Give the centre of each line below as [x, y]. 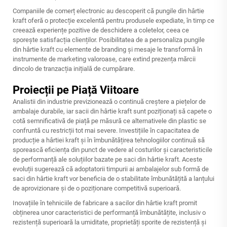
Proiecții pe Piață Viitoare [76, 90]
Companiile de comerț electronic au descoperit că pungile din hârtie [108, 11]
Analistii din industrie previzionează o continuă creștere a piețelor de [109, 102]
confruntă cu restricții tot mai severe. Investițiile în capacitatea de [106, 130]
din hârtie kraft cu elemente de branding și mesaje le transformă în [107, 49]
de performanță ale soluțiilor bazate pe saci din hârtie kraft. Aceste [107, 159]
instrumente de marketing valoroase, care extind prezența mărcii [104, 59]
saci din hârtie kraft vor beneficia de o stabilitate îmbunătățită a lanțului [113, 179]
